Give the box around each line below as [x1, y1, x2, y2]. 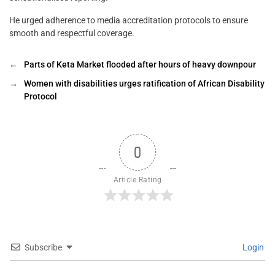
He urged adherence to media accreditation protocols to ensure [9, 15, 248, 26]
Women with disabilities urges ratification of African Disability [24, 79, 265, 89]
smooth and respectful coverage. [9, 28, 134, 39]
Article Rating [113, 176, 162, 185]
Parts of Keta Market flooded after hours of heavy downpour [24, 60, 256, 70]
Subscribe [25, 242, 62, 253]
